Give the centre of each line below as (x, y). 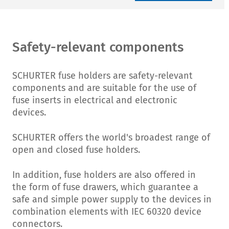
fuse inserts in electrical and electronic (95, 100)
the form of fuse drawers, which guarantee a (105, 187)
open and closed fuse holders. (76, 150)
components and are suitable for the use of (104, 88)
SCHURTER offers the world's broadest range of (111, 138)
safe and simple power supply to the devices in (112, 199)
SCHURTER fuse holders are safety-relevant (102, 76)
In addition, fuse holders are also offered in (104, 175)
